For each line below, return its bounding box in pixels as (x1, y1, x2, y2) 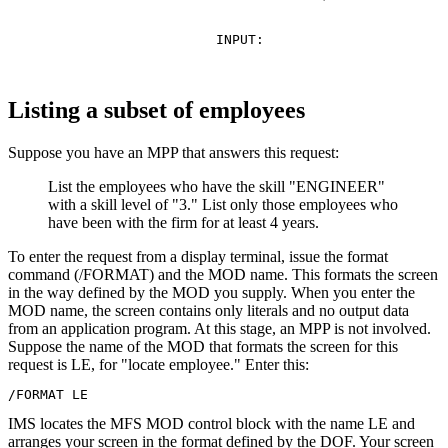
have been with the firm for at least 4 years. (48, 213, 319, 231)
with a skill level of (48, 195, 172, 213)
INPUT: (88, 31, 264, 47)
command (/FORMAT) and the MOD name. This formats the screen (8, 265, 438, 283)
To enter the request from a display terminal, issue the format (8, 247, 388, 265)
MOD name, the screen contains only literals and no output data (8, 301, 409, 319)
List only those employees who (198, 195, 398, 213)
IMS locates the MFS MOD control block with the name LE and (8, 414, 415, 432)
